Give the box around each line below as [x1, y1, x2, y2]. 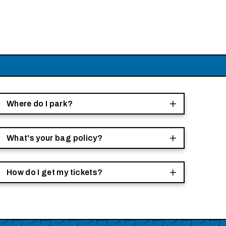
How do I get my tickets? [7, 167, 103, 177]
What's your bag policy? [7, 133, 102, 142]
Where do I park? [7, 99, 73, 108]
